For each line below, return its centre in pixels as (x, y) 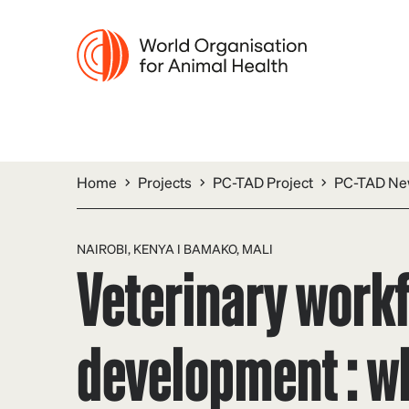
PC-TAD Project (263, 182)
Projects (165, 182)
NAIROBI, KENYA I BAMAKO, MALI (175, 248)
